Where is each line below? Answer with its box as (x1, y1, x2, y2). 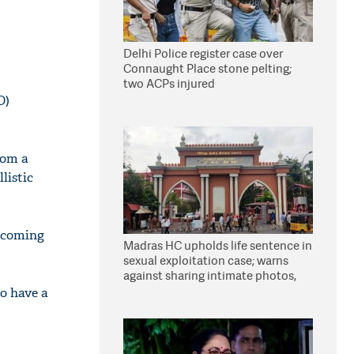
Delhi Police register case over (123, 45, 283, 62)
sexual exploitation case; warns (123, 252, 288, 269)
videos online (123, 282, 195, 299)
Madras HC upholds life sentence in (123, 237, 312, 254)
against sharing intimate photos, (123, 267, 296, 284)
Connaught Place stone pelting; (123, 60, 292, 77)
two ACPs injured (123, 75, 215, 92)
